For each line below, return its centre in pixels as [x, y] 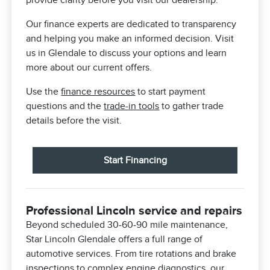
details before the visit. [74, 121]
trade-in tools [132, 106]
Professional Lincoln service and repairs [134, 211]
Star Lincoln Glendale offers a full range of [115, 240]
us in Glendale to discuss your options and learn [127, 53]
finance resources [98, 92]
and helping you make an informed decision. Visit [130, 39]
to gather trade [192, 106]
